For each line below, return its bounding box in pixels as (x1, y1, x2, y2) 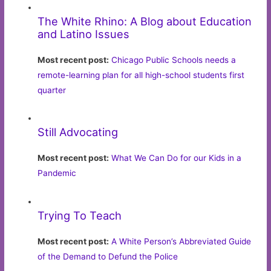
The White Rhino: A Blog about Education (38, 14, 252, 28)
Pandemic (38, 168, 77, 178)
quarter (38, 85, 67, 95)
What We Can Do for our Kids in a (111, 153, 242, 163)
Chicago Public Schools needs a (111, 54, 237, 65)
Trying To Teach (38, 209, 122, 223)
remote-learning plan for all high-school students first (38, 70, 245, 80)
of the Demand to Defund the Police (38, 252, 178, 262)
